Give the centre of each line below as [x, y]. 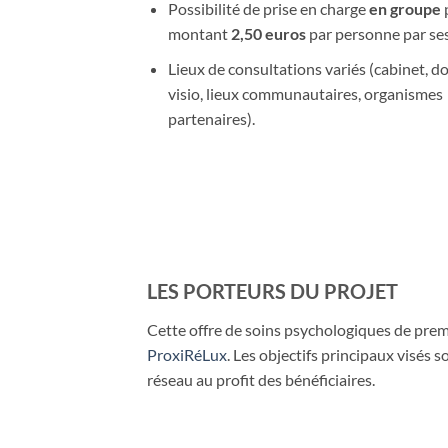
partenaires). [211, 118]
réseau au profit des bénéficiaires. [261, 379]
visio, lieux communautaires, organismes [305, 93]
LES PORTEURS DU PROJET [272, 290]
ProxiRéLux [187, 354]
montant [199, 34]
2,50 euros [268, 34]
